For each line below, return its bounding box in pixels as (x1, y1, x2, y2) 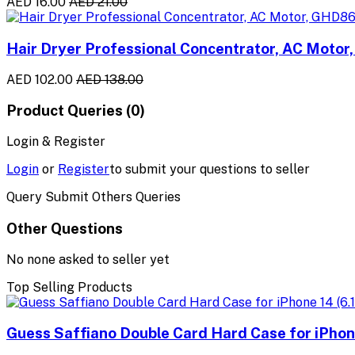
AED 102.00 (6, 71, 73, 87)
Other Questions (6, 219, 123, 237)
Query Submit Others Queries (6, 189, 181, 205)
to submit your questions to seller (109, 162, 310, 177)
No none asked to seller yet (6, 251, 170, 267)
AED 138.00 (76, 71, 143, 87)
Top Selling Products (6, 279, 132, 295)
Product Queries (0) (6, 101, 145, 120)
